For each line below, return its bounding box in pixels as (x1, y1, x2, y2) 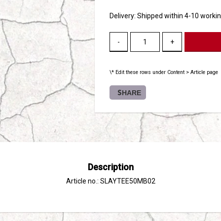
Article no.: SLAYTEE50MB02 (66, 177, 155, 185)
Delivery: (110, 12, 137, 20)
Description (87, 162, 134, 172)
